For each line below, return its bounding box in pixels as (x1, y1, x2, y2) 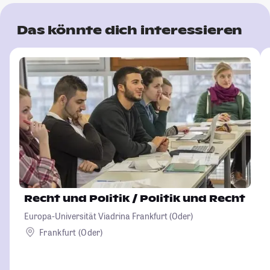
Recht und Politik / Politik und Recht (140, 192, 245, 206)
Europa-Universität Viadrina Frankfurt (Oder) (24, 210, 193, 222)
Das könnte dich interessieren (17, 22, 243, 39)
